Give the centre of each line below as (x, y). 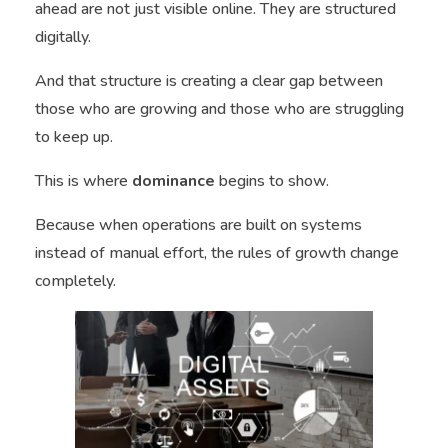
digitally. (63, 37)
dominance (173, 181)
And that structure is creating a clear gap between (209, 81)
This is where (83, 181)
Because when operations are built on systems (198, 225)
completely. (75, 281)
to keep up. (74, 137)
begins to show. (272, 181)
